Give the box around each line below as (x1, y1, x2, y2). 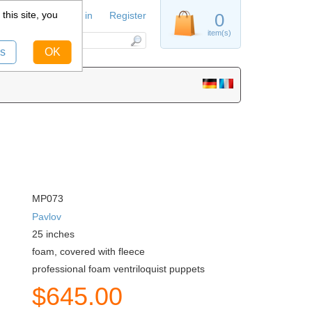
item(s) (208, 29, 231, 37)
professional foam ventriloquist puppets (32, 263, 205, 275)
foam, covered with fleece (32, 246, 145, 258)
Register (109, 10, 146, 21)
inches (43, 228, 75, 240)
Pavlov (32, 210, 61, 222)
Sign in (63, 10, 93, 21)
